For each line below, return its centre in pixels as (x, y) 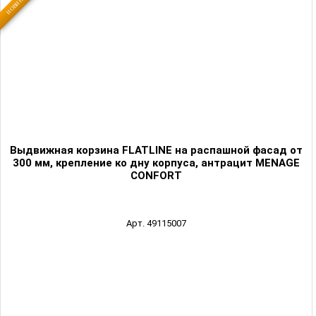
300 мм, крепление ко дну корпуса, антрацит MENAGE (156, 163)
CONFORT (156, 176)
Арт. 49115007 (156, 224)
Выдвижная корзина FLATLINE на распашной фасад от (156, 151)
